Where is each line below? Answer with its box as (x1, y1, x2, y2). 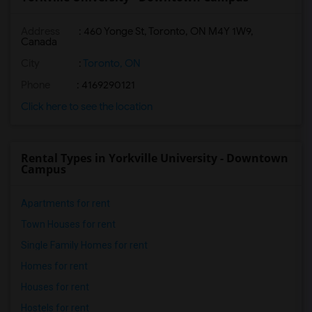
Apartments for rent (21, 198, 110, 209)
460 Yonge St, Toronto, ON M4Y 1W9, (84, 25, 253, 38)
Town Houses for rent (21, 219, 116, 230)
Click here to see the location (21, 100, 153, 113)
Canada (21, 36, 57, 48)
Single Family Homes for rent (21, 240, 148, 251)
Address (21, 25, 60, 38)
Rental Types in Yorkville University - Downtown (21, 150, 288, 166)
